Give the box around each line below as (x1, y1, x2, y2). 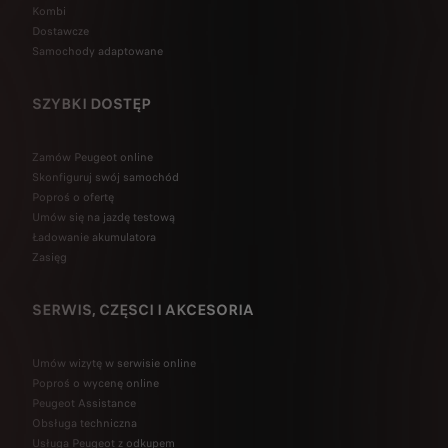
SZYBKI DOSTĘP (32, 93, 151, 116)
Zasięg (32, 249, 67, 266)
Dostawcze (32, 23, 89, 40)
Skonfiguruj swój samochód (32, 169, 179, 186)
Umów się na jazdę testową (32, 209, 175, 226)
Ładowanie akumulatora (32, 229, 156, 246)
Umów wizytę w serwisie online (32, 355, 196, 372)
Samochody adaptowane (32, 43, 163, 60)
